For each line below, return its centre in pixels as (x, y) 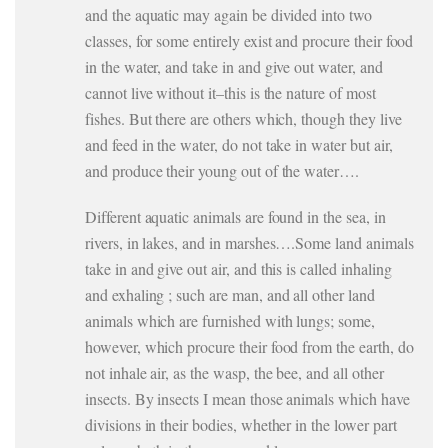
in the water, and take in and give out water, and (234, 66)
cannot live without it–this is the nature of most (230, 92)
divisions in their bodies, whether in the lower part (241, 424)
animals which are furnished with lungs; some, (230, 320)
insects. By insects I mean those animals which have (247, 398)
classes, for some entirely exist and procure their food (249, 40)
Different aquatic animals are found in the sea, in (235, 216)
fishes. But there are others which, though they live (243, 118)
